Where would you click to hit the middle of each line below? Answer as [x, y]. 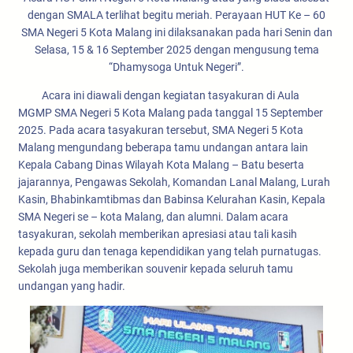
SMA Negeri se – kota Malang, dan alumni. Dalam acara [153, 216]
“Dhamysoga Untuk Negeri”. [176, 67]
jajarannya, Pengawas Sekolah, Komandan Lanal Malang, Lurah [174, 182]
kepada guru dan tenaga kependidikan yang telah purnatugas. [170, 251]
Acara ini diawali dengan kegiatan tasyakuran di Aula [159, 95]
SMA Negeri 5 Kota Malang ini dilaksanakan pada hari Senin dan [176, 32]
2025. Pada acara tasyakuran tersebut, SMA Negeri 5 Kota [161, 130]
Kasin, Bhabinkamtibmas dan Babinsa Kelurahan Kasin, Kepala [172, 199]
